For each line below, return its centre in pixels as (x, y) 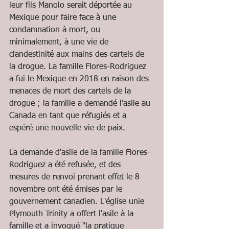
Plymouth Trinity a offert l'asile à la (73, 214)
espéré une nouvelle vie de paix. (67, 128)
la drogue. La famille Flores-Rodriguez (79, 67)
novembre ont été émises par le (67, 190)
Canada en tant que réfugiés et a (69, 116)
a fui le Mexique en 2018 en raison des (80, 79)
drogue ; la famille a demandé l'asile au (81, 104)
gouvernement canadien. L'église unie (78, 202)
